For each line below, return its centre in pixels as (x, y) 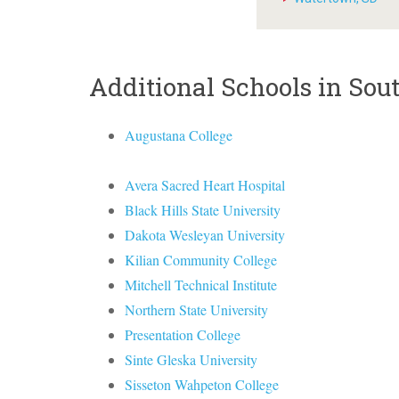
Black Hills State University (203, 210)
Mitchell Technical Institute (201, 285)
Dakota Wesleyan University (205, 235)
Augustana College (179, 135)
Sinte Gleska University (191, 359)
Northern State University (196, 309)
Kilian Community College (201, 260)
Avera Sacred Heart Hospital (205, 185)
